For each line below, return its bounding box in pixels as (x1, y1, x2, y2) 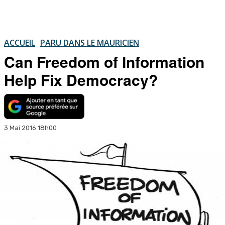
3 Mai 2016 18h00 (4, 124, 57, 132)
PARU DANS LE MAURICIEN (40, 37, 139, 48)
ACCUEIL (4, 37, 35, 48)
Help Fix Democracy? (4, 68, 158, 90)
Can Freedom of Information (4, 50, 204, 72)
